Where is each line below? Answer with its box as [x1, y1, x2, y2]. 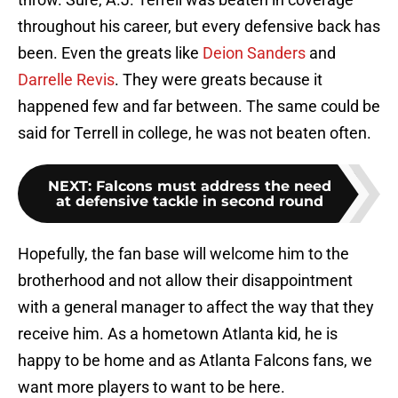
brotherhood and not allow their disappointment [18, 271, 353, 291]
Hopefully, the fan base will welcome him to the [18, 244, 349, 264]
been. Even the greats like [18, 44, 203, 63]
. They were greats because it [115, 70, 322, 90]
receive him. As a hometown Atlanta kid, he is [18, 324, 338, 344]
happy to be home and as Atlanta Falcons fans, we [18, 351, 372, 370]
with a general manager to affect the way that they [18, 298, 374, 317]
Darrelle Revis [18, 70, 115, 90]
